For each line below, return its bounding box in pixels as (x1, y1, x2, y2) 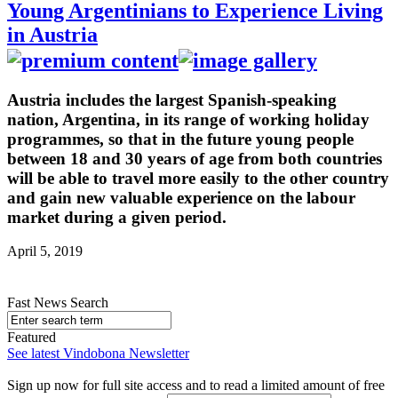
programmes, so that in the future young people (7, 129, 354, 148)
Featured (7, 330, 56, 346)
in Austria (7, 22, 98, 46)
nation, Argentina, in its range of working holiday (7, 109, 370, 129)
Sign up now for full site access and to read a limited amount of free (7, 378, 385, 394)
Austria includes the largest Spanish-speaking (7, 90, 337, 109)
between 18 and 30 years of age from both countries (7, 148, 382, 168)
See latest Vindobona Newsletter (7, 346, 189, 362)
